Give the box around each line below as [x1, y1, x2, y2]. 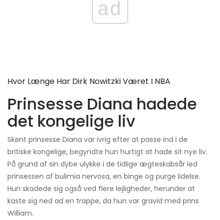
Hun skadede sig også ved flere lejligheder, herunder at [7, 184, 195, 194]
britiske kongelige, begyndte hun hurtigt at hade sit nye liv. [7, 147, 207, 157]
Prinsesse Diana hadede [7, 93, 197, 115]
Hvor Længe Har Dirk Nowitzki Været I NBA [7, 76, 170, 87]
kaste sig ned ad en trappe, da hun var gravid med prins [7, 196, 199, 206]
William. [7, 208, 33, 219]
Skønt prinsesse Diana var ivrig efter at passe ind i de [7, 135, 188, 145]
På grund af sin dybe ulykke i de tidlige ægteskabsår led [7, 159, 197, 169]
